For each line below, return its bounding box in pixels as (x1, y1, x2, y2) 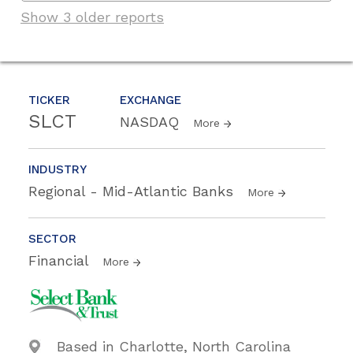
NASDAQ (120, 113, 184, 131)
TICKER (28, 93, 70, 108)
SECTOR (28, 232, 76, 247)
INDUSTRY (28, 162, 87, 177)
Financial (28, 252, 93, 269)
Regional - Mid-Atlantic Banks (28, 183, 238, 200)
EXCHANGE (120, 93, 181, 108)
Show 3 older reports (20, 9, 164, 26)
